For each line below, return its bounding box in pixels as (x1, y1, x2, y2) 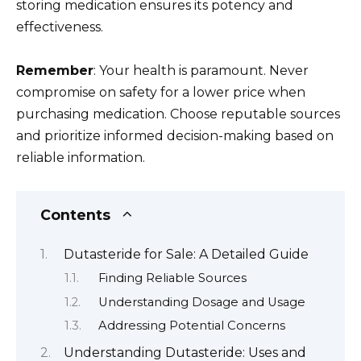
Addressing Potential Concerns (98, 318, 285, 334)
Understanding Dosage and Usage (98, 294, 305, 309)
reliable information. (16, 150, 145, 166)
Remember (16, 63, 93, 79)
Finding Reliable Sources (98, 271, 247, 286)
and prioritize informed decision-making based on (16, 128, 334, 144)
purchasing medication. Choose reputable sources (16, 106, 340, 122)
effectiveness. (16, 19, 103, 35)
